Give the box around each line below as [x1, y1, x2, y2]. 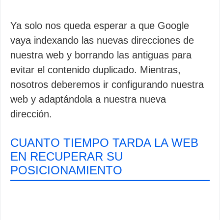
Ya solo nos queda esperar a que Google [10, 20, 189, 31]
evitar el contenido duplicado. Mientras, [10, 64, 181, 75]
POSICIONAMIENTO [10, 163, 122, 177]
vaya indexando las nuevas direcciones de [10, 34, 194, 46]
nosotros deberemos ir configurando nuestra [10, 79, 204, 90]
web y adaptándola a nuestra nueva [10, 93, 166, 105]
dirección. [10, 108, 52, 119]
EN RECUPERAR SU [10, 149, 123, 163]
